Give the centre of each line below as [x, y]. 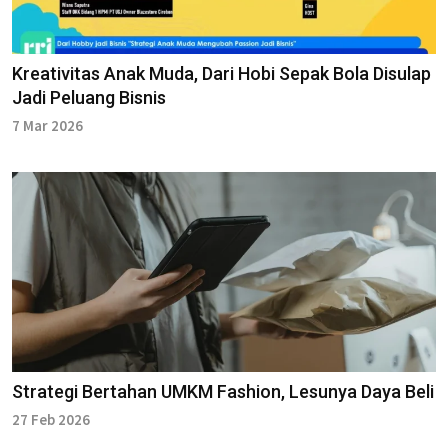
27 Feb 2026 [51, 419]
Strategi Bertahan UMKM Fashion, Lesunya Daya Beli [223, 391]
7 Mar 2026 [47, 125]
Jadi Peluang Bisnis [89, 97]
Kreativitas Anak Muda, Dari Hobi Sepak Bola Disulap [221, 73]
